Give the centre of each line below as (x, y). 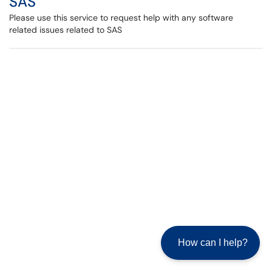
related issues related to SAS (66, 30)
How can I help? (213, 243)
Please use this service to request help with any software (121, 18)
